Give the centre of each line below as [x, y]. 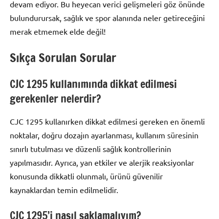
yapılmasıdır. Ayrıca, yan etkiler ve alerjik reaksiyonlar [102, 162]
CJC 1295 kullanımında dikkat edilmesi [93, 84]
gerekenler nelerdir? [55, 99]
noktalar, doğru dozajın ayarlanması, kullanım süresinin [104, 135]
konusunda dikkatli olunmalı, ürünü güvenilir [86, 176]
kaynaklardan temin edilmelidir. [64, 189]
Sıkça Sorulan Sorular [63, 58]
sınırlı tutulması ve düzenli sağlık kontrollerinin [90, 148]
